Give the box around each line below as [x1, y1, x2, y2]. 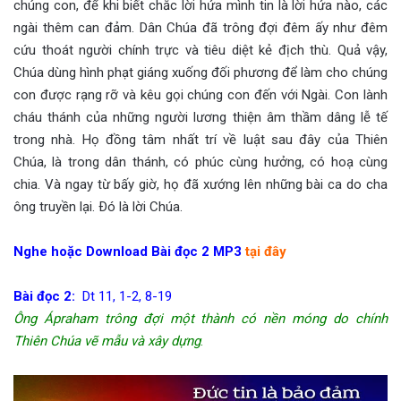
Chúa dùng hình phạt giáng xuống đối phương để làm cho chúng [13, 64, 388, 81]
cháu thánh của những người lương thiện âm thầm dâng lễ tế [13, 109, 388, 126]
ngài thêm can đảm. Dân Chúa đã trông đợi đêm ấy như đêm [13, 20, 388, 37]
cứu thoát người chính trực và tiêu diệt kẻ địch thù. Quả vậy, [13, 42, 388, 59]
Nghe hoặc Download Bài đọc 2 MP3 [13, 243, 245, 260]
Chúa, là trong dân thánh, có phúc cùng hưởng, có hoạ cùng [13, 154, 388, 171]
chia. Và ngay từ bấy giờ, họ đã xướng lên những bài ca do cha [13, 176, 388, 193]
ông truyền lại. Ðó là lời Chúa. [13, 199, 183, 216]
